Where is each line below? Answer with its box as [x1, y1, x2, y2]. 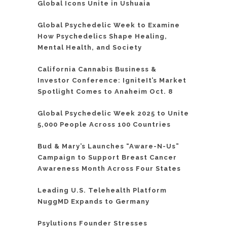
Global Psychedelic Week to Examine [37, 21, 180, 29]
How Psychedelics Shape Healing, [37, 32, 167, 40]
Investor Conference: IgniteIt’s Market [37, 76, 186, 84]
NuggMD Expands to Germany [37, 197, 149, 205]
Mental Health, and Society [37, 43, 142, 51]
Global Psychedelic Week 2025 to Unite [37, 109, 189, 117]
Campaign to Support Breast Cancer [37, 153, 177, 161]
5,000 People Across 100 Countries [37, 120, 171, 128]
